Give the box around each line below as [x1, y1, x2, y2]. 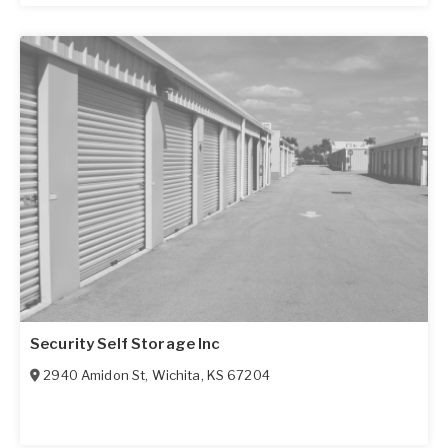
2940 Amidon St [43, 366, 146, 383]
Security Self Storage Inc [30, 334, 221, 353]
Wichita [151, 366, 201, 383]
